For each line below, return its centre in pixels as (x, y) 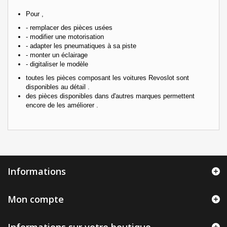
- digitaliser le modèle (57, 64)
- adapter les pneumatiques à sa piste (81, 46)
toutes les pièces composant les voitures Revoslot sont (107, 78)
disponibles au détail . (58, 87)
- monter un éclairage (57, 55)
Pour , (35, 14)
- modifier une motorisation (67, 36)
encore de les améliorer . (62, 105)
